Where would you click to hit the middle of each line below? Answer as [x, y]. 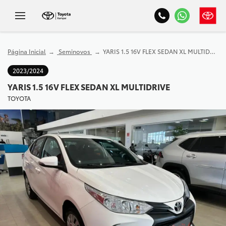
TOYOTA [19, 98]
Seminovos [74, 51]
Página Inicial [27, 51]
